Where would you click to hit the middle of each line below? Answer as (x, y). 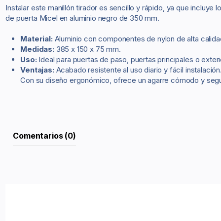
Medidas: (37, 49)
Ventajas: (37, 70)
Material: (37, 39)
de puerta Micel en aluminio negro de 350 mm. (82, 18)
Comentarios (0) (44, 136)
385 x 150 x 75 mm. (87, 49)
